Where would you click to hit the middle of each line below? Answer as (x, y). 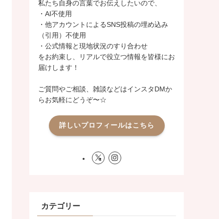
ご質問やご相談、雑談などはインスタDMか (105, 89)
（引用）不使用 (62, 35)
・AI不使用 (55, 13)
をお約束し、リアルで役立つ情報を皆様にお (107, 56)
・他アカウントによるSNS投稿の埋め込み (103, 24)
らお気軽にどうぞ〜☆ (72, 99)
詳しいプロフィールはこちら (107, 125)
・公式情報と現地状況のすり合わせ (93, 46)
